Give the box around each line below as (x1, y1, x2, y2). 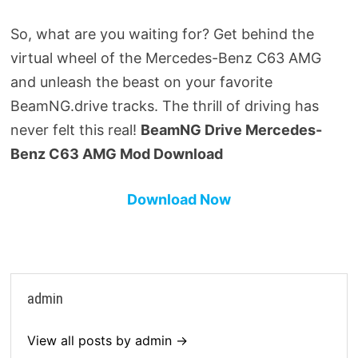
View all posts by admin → (26, 332, 188, 348)
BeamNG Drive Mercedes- (140, 121, 322, 138)
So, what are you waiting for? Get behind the (10, 25, 314, 42)
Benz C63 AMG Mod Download (10, 145, 223, 162)
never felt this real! (10, 121, 141, 138)
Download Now (126, 190, 231, 208)
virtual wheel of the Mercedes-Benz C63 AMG (10, 49, 321, 66)
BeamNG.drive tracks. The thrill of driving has (10, 97, 319, 114)
